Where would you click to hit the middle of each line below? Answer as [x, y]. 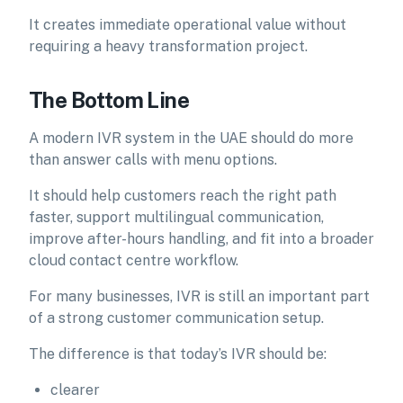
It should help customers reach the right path [183, 196]
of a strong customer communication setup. [176, 318]
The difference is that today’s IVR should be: [178, 354]
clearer [75, 390]
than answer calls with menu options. [153, 160]
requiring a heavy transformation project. [168, 46]
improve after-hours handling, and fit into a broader [201, 239]
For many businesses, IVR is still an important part [199, 296]
